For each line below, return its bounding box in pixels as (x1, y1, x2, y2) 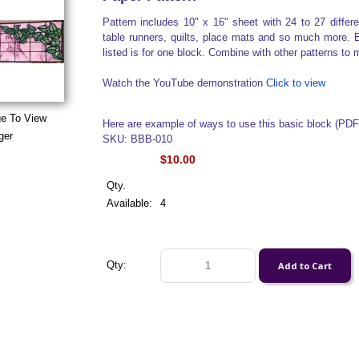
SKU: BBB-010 (102, 133, 172, 145)
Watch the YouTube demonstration (102, 77, 266, 89)
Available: (106, 197, 152, 209)
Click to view (265, 77, 325, 89)
